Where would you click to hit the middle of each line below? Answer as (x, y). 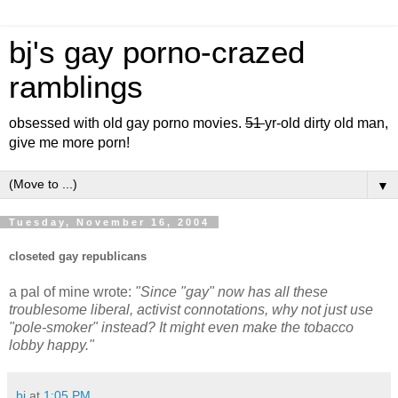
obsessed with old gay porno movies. (127, 123)
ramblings (76, 87)
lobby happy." (52, 345)
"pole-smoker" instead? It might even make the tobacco (181, 327)
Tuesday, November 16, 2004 (109, 222)
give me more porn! (69, 143)
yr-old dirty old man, (326, 123)
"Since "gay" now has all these (231, 291)
